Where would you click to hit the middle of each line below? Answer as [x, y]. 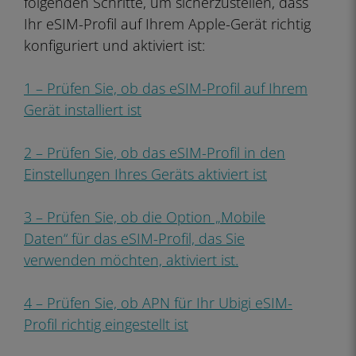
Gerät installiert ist [83, 110]
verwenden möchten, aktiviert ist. [131, 260]
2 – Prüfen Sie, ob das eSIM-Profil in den [155, 153]
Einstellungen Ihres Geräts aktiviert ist [145, 174]
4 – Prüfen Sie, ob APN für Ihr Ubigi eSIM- [158, 303]
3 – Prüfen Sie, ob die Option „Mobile [145, 217]
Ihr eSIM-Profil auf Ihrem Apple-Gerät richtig [167, 24]
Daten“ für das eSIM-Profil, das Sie [134, 238]
